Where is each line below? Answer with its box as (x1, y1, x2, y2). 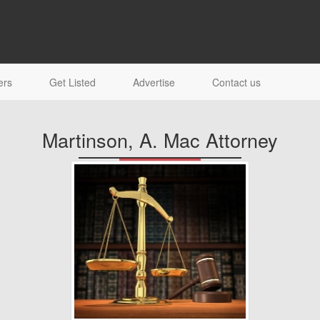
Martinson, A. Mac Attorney (42, 126, 278, 154)
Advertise (133, 75, 175, 89)
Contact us (212, 75, 261, 89)
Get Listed (49, 75, 96, 89)
